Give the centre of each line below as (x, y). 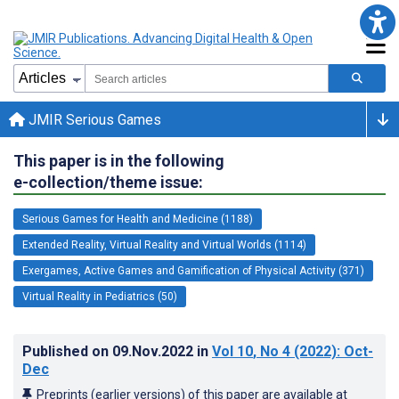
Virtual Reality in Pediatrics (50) (100, 296)
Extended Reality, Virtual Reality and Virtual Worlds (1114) (164, 244)
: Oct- (355, 351)
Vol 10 (232, 351)
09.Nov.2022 (155, 351)
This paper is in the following (119, 160)
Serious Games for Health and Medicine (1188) (138, 219)
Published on (67, 351)
